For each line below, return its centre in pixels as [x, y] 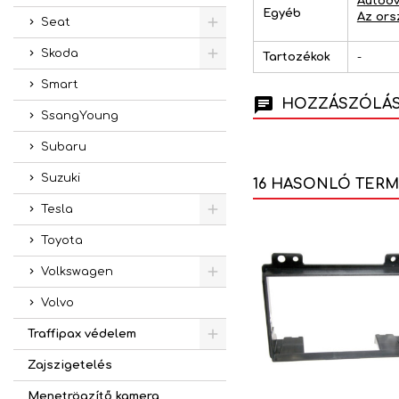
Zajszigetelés [70, 365]
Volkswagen [77, 272]
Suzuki [61, 178]
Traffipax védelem [82, 334]
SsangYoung [80, 116]
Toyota [62, 240]
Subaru [64, 147]
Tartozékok [296, 57]
